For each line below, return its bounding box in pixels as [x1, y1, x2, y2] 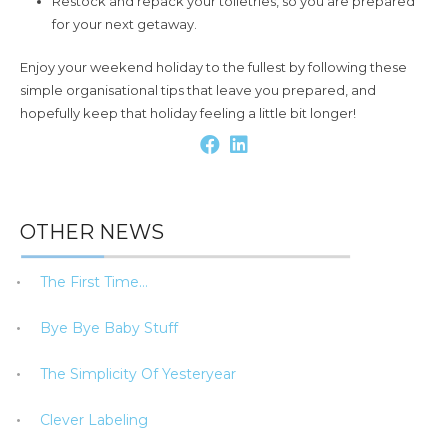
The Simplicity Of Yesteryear [39, 364, 236, 383]
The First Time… [39, 272, 148, 291]
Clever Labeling [39, 410, 148, 429]
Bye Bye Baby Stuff [39, 318, 178, 337]
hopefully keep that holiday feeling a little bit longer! [19, 104, 356, 121]
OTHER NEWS [19, 219, 164, 244]
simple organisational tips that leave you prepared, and [19, 81, 376, 98]
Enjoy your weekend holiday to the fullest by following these [19, 58, 407, 75]
